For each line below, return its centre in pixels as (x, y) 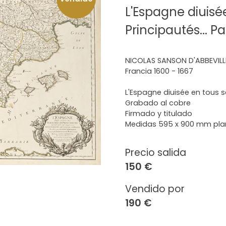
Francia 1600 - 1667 (159, 71)
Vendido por (155, 189)
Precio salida (156, 153)
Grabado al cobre (158, 103)
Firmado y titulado (159, 114)
